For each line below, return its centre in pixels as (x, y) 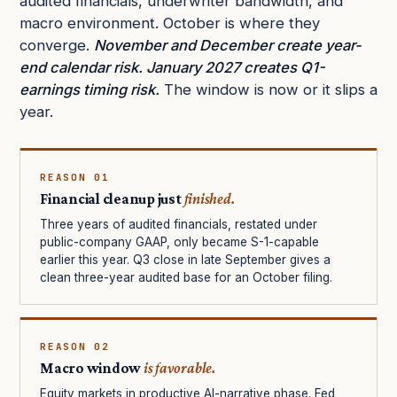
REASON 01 (75, 178)
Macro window (92, 369)
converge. (57, 46)
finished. (209, 199)
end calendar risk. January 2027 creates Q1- (172, 68)
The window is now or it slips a (269, 90)
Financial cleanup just (112, 199)
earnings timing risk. (90, 90)
